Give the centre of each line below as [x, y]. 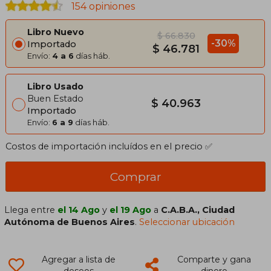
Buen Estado [55, 98]
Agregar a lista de [78, 259]
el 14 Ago [79, 210]
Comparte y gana [214, 259]
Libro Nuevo [56, 32]
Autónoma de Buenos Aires [70, 222]
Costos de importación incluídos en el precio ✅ [109, 146]
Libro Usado [55, 86]
